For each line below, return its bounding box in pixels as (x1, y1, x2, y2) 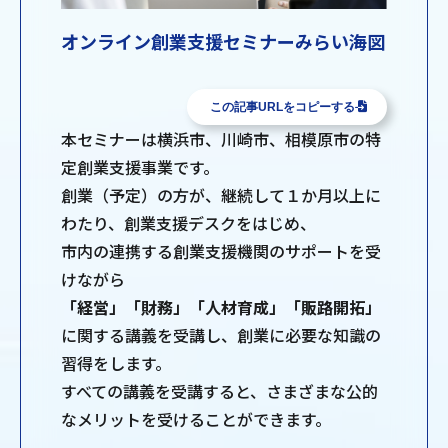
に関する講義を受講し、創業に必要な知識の (61, 323, 381, 348)
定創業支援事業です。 (61, 155, 219, 180)
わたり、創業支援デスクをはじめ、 (61, 211, 316, 236)
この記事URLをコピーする (209, 100, 355, 115)
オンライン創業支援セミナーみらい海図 (61, 28, 385, 55)
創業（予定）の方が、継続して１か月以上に (61, 183, 381, 208)
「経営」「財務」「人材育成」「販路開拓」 (61, 295, 381, 320)
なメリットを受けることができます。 (61, 407, 331, 432)
